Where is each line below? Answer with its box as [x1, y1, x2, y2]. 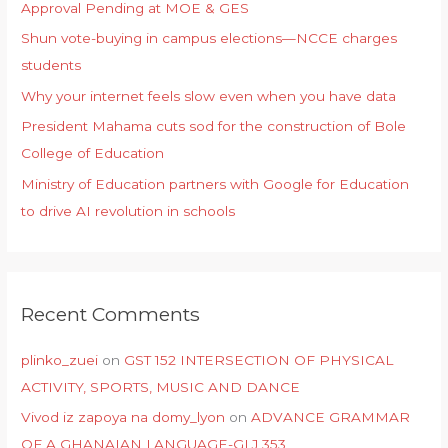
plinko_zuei [21, 351, 99, 368]
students [21, 57, 82, 74]
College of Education [21, 145, 165, 162]
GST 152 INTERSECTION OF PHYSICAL [124, 351, 394, 368]
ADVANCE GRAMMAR [251, 409, 411, 426]
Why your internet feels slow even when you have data [21, 87, 397, 104]
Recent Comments [21, 301, 201, 326]
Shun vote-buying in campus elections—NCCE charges [21, 30, 398, 47]
